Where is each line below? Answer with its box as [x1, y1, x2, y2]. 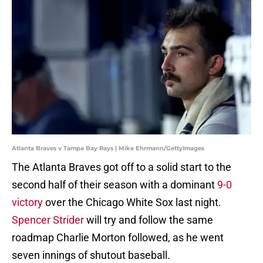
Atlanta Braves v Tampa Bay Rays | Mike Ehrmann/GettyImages [12, 144, 204, 153]
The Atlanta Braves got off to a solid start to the [12, 161, 231, 174]
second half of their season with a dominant [12, 178, 217, 191]
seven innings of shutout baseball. [12, 249, 170, 262]
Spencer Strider [12, 214, 84, 227]
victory [12, 196, 43, 209]
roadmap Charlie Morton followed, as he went [12, 231, 224, 244]
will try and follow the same [84, 214, 213, 227]
